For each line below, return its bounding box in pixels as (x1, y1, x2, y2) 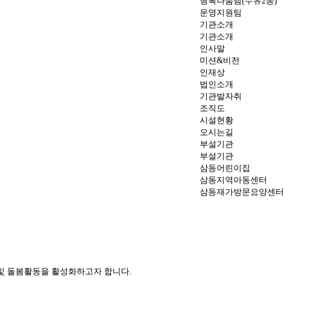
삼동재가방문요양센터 (200, 187, 284, 197)
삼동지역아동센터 (200, 175, 267, 185)
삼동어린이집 (200, 163, 250, 173)
